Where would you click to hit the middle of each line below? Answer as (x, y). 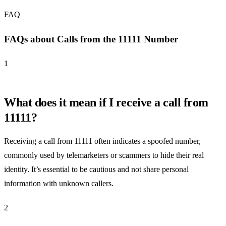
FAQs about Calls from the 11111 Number (91, 39)
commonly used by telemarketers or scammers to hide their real (104, 155)
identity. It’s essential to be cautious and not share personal (96, 169)
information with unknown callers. (59, 184)
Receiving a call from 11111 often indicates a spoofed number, (102, 141)
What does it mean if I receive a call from (106, 103)
